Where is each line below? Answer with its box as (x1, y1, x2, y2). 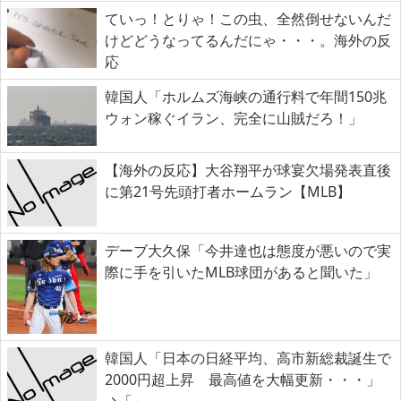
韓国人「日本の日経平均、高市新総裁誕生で (105, 348, 391, 369)
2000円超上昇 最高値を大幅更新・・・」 (105, 370, 380, 390)
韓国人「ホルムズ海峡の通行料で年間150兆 (105, 86, 387, 107)
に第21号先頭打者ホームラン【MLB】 (105, 181, 351, 201)
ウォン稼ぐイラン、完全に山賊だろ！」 (105, 107, 363, 128)
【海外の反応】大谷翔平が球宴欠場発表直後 (105, 159, 391, 180)
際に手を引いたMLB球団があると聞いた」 (105, 261, 378, 282)
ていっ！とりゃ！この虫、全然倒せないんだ (105, 8, 391, 29)
